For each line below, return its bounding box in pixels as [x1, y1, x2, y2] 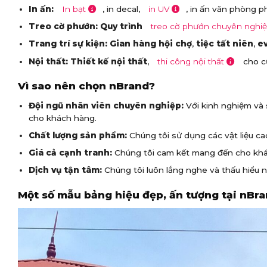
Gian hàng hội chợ [109, 39, 192, 49]
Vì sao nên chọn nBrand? [18, 80, 155, 92]
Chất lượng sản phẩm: [28, 130, 127, 140]
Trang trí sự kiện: [28, 39, 107, 49]
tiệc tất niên [195, 39, 253, 49]
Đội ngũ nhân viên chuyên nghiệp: [28, 100, 184, 110]
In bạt [61, 4, 86, 14]
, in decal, [102, 4, 142, 14]
